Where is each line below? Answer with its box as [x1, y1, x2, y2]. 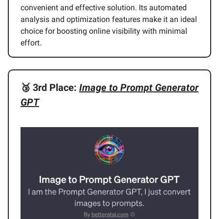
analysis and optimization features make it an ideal [21, 15, 197, 24]
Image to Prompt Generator [79, 82, 198, 94]
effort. [21, 38, 42, 48]
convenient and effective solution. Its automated [21, 3, 187, 13]
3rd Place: [33, 82, 79, 94]
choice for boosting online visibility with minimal [21, 26, 187, 36]
